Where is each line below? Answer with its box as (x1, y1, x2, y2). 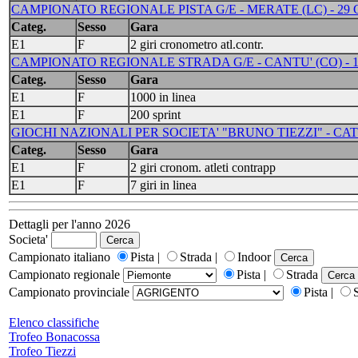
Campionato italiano (9, 250, 113, 264)
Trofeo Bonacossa (9, 330, 100, 344)
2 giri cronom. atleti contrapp (130, 161, 276, 174)
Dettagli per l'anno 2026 (9, 217, 130, 231)
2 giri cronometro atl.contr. (130, 38, 264, 51)
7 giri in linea (130, 178, 197, 192)
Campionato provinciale (9, 285, 133, 299)
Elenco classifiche (9, 316, 99, 329)
